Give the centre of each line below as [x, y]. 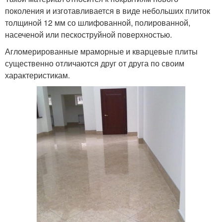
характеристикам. [37, 75]
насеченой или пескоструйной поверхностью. [88, 34]
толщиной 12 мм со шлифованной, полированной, [98, 22]
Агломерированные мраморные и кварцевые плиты [101, 51]
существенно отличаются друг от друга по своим [95, 63]
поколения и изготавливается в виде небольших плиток [108, 10]
